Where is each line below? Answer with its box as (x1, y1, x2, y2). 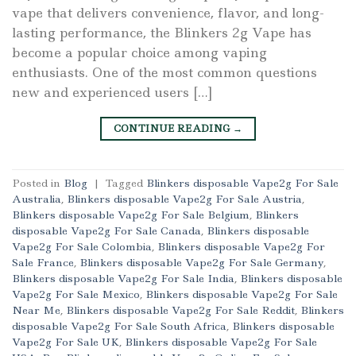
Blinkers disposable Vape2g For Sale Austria (67, 192, 302, 207)
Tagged (106, 176, 146, 191)
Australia (12, 192, 61, 207)
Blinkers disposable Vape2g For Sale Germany (79, 255, 323, 270)
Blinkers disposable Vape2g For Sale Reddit (66, 303, 295, 318)
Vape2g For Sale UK (12, 335, 119, 350)
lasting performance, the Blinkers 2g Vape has (12, 23, 311, 41)
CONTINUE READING (113, 121, 233, 135)
